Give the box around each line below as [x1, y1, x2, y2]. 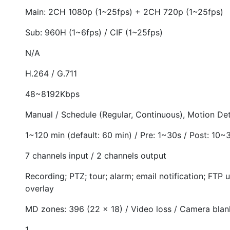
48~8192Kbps [25, 88, 80, 99]
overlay [25, 183, 54, 194]
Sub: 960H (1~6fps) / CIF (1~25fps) [25, 27, 163, 37]
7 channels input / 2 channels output [25, 150, 166, 161]
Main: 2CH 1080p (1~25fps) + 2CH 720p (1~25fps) [25, 6, 223, 17]
